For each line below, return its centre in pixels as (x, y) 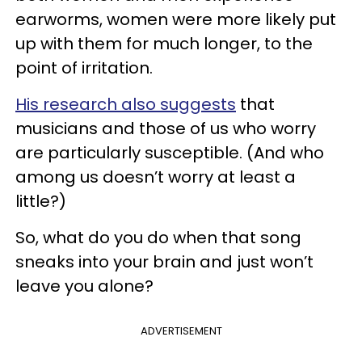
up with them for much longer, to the (164, 43)
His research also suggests (126, 104)
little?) (41, 201)
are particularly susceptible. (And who (170, 152)
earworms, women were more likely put (176, 19)
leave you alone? (84, 286)
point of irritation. (84, 67)
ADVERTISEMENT (181, 330)
